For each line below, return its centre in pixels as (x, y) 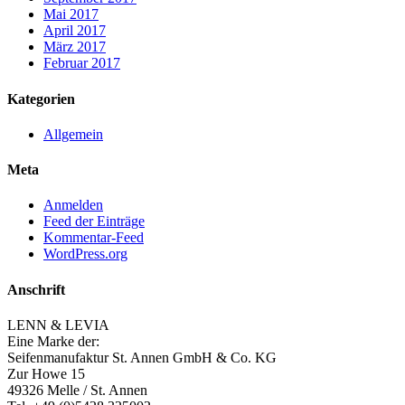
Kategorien (41, 99)
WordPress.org (85, 254)
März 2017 (75, 47)
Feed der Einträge (94, 221)
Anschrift (36, 289)
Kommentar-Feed (94, 238)
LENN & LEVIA (58, 325)
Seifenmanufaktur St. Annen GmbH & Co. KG (142, 358)
